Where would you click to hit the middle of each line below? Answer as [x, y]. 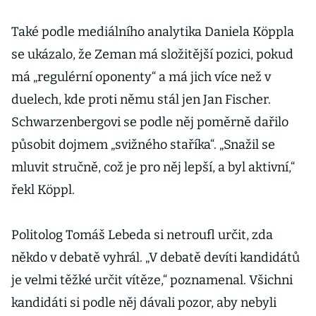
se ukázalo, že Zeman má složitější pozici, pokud [152, 54]
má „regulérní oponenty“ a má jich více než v [141, 77]
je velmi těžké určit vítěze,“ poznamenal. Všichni [152, 280]
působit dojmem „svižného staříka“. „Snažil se [143, 145]
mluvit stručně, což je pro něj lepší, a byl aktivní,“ [153, 167]
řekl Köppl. [43, 190]
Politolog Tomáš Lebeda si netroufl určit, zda [142, 235]
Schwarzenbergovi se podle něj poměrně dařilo [150, 122]
